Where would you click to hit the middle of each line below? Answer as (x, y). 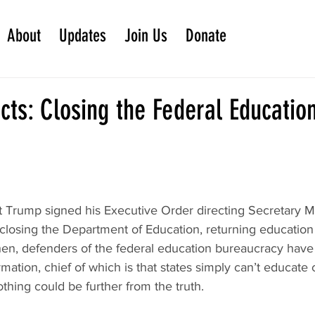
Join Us (146, 36)
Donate (206, 36)
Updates (83, 36)
